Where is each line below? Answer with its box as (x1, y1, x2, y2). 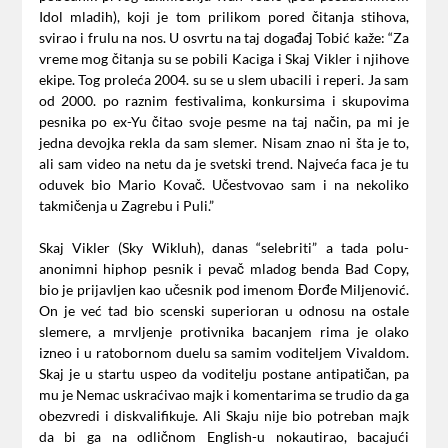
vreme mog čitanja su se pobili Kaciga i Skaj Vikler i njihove (38, 50, 410, 68)
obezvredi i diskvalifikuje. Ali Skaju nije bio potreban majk (38, 407, 410, 425)
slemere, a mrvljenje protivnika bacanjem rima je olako (38, 323, 410, 341)
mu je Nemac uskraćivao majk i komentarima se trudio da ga (38, 386, 410, 404)
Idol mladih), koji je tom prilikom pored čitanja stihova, (38, 8, 410, 26)
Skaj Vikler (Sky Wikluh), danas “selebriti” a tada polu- (38, 239, 410, 257)
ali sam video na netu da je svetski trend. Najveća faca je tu (38, 155, 410, 173)
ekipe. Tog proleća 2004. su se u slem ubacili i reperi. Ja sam (38, 71, 410, 89)
